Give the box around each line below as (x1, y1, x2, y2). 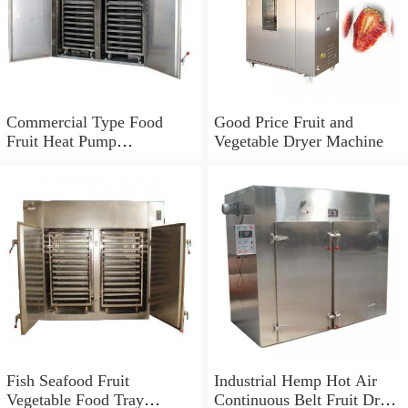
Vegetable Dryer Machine (213, 132, 383, 151)
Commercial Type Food (6, 113, 163, 132)
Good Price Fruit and (213, 113, 353, 132)
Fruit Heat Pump (6, 132, 117, 151)
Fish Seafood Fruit (6, 371, 129, 390)
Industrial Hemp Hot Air (213, 371, 377, 390)
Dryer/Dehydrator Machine (6, 151, 186, 170)
